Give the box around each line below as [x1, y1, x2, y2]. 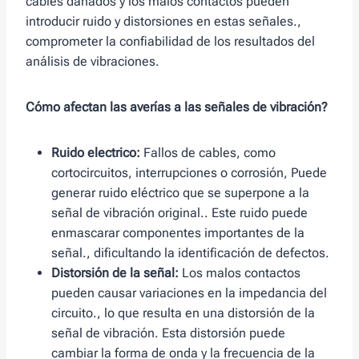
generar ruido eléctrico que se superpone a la [51, 185, 309, 201]
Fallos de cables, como [140, 145, 276, 161]
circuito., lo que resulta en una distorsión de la [51, 305, 315, 321]
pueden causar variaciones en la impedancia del [51, 285, 327, 301]
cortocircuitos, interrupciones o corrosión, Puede [51, 165, 327, 181]
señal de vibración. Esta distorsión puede [51, 325, 285, 341]
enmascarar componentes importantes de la [51, 225, 305, 241]
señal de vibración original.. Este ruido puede [51, 205, 308, 221]
